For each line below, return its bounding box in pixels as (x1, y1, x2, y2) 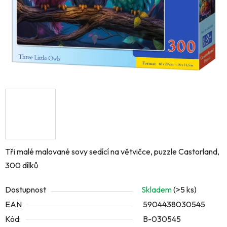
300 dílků (5, 160, 38, 171)
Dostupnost (5, 184, 46, 195)
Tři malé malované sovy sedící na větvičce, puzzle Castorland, (5, 146, 219, 157)
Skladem (141, 184, 173, 195)
